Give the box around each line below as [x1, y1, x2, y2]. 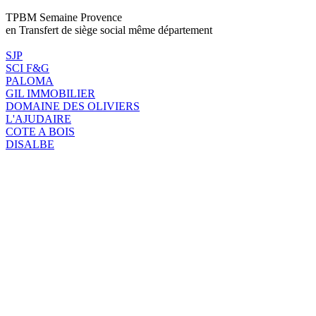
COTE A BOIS [6, 125, 75, 138]
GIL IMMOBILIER [6, 87, 95, 99]
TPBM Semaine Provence [6, 11, 122, 23]
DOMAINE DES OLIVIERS [6, 99, 140, 112]
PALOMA [6, 74, 54, 87]
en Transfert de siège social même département [6, 23, 212, 36]
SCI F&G [6, 61, 49, 74]
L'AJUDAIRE [6, 112, 71, 125]
